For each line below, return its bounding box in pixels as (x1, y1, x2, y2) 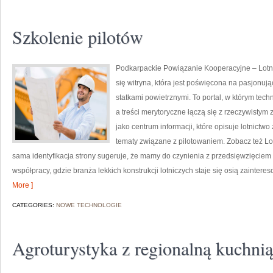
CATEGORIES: (12, 202, 56, 208)
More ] (12, 181, 33, 190)
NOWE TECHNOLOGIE (56, 202, 122, 208)
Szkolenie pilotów (12, 24, 143, 49)
